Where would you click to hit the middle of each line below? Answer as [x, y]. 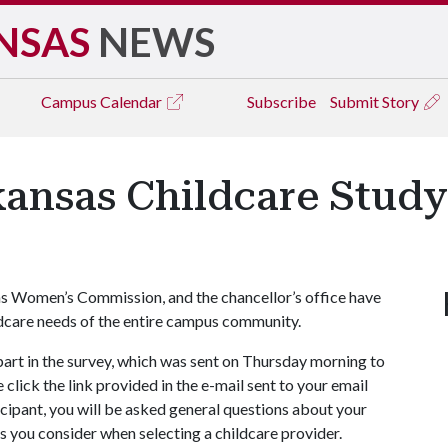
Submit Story [376, 101]
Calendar [132, 101]
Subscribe [281, 101]
